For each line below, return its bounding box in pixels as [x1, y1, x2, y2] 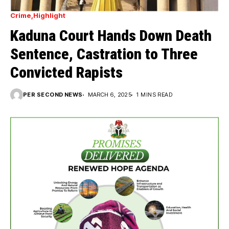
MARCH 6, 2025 [87, 91, 132, 98]
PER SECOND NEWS [23, 91, 83, 98]
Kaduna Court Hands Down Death [10, 27, 212, 44]
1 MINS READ [136, 91, 173, 98]
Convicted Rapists [10, 63, 123, 81]
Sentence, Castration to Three [10, 45, 198, 63]
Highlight [33, 11, 65, 19]
